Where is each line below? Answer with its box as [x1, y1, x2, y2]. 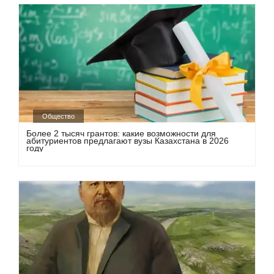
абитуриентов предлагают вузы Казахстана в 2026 [26, 136, 229, 146]
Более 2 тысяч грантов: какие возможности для [26, 128, 217, 139]
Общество [42, 113, 75, 120]
